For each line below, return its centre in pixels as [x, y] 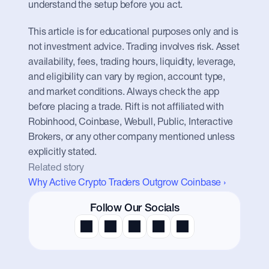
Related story [56, 168]
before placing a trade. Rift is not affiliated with [126, 107]
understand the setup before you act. [106, 5]
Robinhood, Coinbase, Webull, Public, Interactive [131, 122]
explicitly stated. [63, 153]
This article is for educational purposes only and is [133, 32]
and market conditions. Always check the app [124, 92]
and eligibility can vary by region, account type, [127, 77]
